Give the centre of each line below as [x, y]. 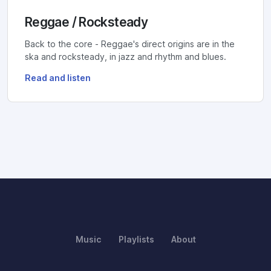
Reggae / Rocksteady [87, 22]
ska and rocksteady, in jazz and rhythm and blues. [126, 57]
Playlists [136, 239]
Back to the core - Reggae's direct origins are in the [130, 44]
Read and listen [58, 78]
